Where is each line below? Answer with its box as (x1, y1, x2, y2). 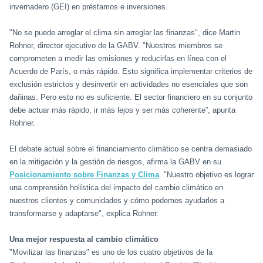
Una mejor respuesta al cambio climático (9, 234, 159, 244)
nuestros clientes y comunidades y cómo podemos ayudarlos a (9, 195, 224, 205)
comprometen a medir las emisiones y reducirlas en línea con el (9, 53, 227, 63)
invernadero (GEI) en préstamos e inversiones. (9, 2, 168, 11)
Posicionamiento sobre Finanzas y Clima (9, 170, 159, 179)
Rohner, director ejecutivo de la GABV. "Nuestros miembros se (9, 41, 222, 50)
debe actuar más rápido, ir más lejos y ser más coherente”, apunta (9, 105, 235, 114)
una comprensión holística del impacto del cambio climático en (9, 183, 223, 192)
